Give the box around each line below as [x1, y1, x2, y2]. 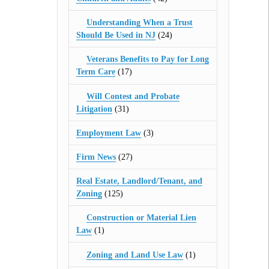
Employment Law [76, 128, 141, 138]
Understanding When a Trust [86, 18, 193, 28]
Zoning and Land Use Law [86, 250, 184, 259]
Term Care [76, 67, 115, 77]
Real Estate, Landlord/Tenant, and [76, 177, 202, 186]
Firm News [76, 152, 116, 162]
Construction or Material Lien [86, 213, 197, 223]
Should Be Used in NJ [76, 31, 156, 40]
